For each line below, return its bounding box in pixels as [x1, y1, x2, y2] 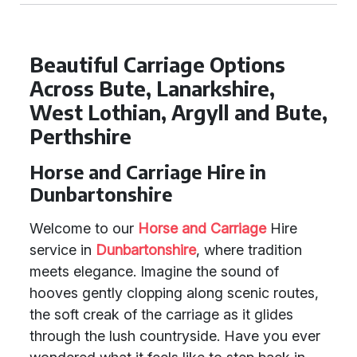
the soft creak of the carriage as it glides [29, 306, 293, 323]
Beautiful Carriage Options [29, 52, 285, 77]
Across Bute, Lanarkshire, [29, 76, 275, 101]
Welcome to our [29, 220, 138, 237]
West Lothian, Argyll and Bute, [29, 100, 328, 125]
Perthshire [29, 124, 131, 149]
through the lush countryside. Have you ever [29, 328, 320, 344]
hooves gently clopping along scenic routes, [29, 284, 319, 301]
